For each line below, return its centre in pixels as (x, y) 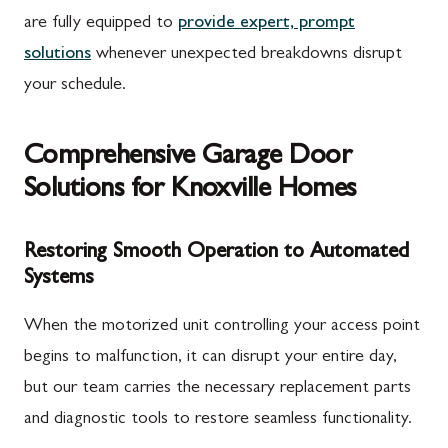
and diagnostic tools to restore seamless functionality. (218, 420)
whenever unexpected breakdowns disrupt (246, 55)
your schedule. (75, 86)
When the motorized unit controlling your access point (222, 327)
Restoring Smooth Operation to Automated (216, 253)
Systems (59, 279)
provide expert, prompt (266, 24)
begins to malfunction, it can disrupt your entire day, (210, 358)
